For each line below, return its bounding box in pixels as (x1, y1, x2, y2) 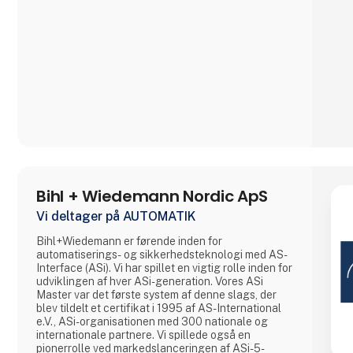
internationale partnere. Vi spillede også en (36, 328, 158, 341)
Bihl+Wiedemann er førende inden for (36, 234, 223, 247)
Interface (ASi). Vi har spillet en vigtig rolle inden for (36, 261, 293, 274)
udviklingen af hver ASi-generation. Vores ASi (36, 274, 264, 288)
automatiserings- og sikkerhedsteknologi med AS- (36, 247, 288, 261)
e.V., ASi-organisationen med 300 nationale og (36, 314, 269, 328)
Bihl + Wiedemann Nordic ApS (36, 185, 269, 208)
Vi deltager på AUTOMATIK (36, 209, 197, 225)
